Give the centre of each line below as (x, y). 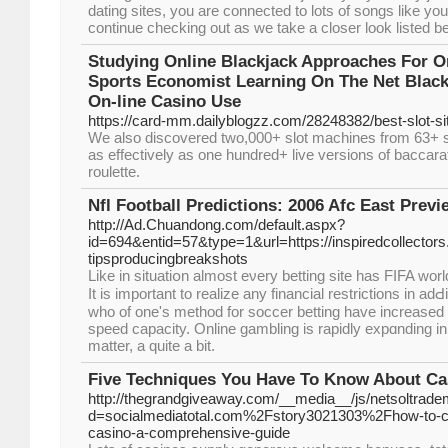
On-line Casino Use (164, 101)
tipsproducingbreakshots (168, 258)
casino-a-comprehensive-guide (189, 432)
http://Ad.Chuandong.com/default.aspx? (216, 224)
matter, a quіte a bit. (151, 345)
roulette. (114, 171)
